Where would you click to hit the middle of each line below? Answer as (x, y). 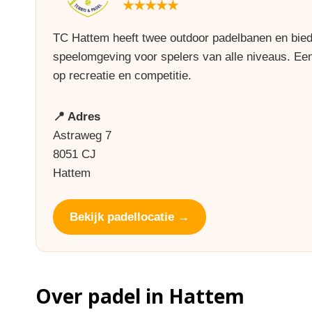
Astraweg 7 (82, 135)
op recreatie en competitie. (122, 76)
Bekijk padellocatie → (130, 217)
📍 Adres (77, 117)
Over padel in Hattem (140, 296)
